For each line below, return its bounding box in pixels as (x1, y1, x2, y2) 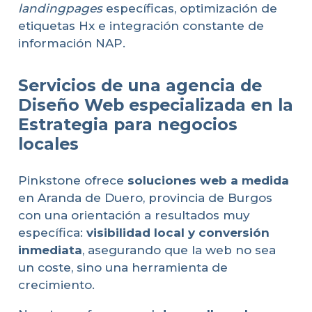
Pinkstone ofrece (17, 173, 127, 187)
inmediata (17, 242, 82, 257)
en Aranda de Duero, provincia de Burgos (17, 190, 272, 205)
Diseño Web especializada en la (17, 95, 293, 116)
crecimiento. (17, 277, 95, 292)
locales (17, 134, 79, 155)
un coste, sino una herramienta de (17, 260, 228, 274)
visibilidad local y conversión (86, 225, 270, 240)
